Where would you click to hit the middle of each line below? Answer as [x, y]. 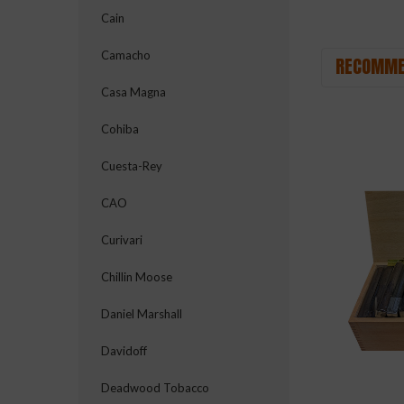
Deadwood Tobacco [155, 388]
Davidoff [124, 351]
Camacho [126, 55]
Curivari [122, 240]
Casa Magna [133, 92]
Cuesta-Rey [132, 166]
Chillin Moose [137, 277]
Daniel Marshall [142, 314]
